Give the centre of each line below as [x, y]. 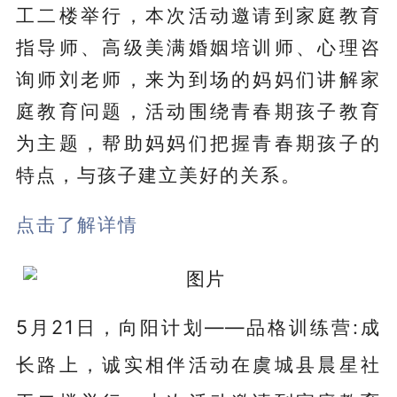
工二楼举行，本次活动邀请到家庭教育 [198, 15]
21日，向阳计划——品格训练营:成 [217, 327]
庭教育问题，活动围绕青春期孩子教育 [198, 110]
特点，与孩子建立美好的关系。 [158, 174]
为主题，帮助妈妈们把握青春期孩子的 [198, 142]
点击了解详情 [77, 224]
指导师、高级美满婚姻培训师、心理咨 [198, 47]
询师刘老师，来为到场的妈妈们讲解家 [198, 78]
